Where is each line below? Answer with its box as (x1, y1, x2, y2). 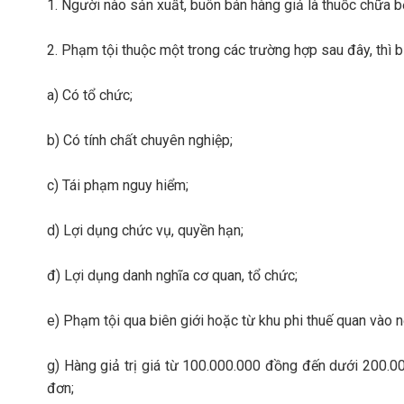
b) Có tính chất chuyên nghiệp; (47, 132, 233, 149)
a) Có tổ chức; (47, 87, 133, 104)
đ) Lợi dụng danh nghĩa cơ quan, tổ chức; (47, 267, 298, 284)
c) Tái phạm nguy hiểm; (47, 177, 188, 194)
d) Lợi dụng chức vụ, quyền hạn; (47, 222, 243, 239)
